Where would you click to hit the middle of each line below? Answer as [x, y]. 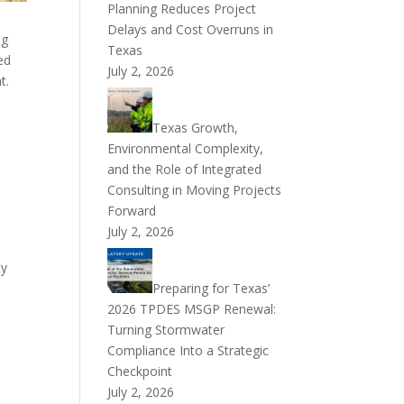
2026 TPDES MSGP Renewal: [192, 309]
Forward [132, 211]
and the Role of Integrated [185, 169]
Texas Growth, [196, 128]
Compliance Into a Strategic [188, 350]
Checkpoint [140, 371]
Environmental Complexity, [186, 148]
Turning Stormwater [166, 330]
